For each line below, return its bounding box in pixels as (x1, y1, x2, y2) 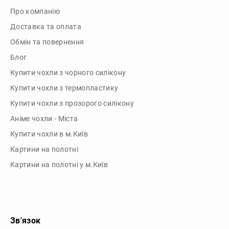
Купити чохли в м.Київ (10, 83, 88, 92)
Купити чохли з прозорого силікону (10, 53, 134, 61)
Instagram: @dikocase (10, 207, 85, 216)
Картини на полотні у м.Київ (10, 114, 108, 123)
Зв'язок (10, 169, 41, 179)
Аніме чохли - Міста (10, 68, 78, 77)
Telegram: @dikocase (10, 192, 81, 200)
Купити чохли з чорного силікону (10, 22, 126, 31)
